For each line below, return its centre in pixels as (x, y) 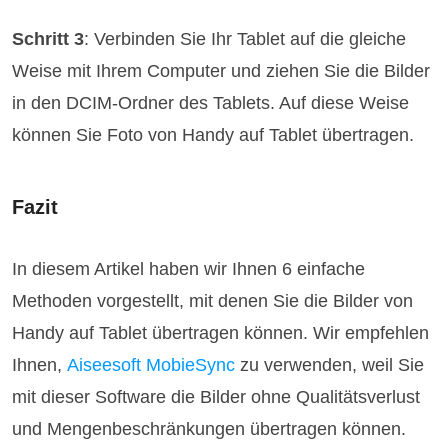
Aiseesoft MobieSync (151, 365)
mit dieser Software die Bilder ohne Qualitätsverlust (216, 397)
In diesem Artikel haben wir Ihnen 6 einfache (189, 269)
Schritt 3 (48, 39)
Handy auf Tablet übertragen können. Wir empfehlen (221, 333)
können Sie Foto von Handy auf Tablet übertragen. (213, 135)
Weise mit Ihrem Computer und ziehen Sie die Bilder (221, 71)
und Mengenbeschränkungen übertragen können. (209, 429)
